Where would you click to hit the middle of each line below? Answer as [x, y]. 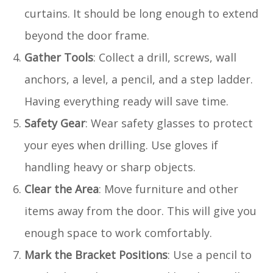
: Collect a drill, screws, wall [165, 57]
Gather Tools [59, 57]
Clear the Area [62, 189]
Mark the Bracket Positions [96, 254]
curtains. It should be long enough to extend [141, 13]
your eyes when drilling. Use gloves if [121, 145]
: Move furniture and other [168, 189]
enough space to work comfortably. [118, 232]
